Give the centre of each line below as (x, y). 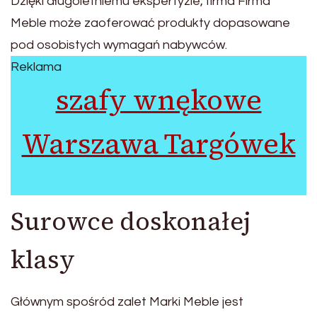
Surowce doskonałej (131, 221)
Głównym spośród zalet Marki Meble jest (127, 302)
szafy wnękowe (158, 99)
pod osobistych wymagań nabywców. (119, 45)
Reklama (36, 67)
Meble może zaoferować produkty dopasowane (150, 23)
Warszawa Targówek (158, 143)
